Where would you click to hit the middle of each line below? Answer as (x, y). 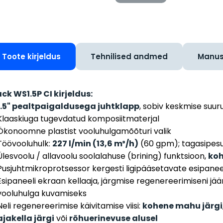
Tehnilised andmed (129, 57)
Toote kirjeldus (31, 57)
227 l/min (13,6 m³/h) (95, 144)
